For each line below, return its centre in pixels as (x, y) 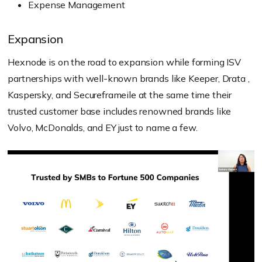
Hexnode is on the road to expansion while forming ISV (124, 62)
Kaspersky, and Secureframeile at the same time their (120, 95)
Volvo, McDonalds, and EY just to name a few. (103, 128)
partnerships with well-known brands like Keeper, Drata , (129, 79)
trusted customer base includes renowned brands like (120, 111)
